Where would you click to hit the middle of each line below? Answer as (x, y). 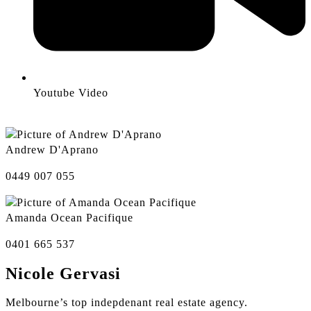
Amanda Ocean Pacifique (69, 217)
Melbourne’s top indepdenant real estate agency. (127, 302)
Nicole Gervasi (63, 273)
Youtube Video (71, 92)
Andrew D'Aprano (52, 149)
